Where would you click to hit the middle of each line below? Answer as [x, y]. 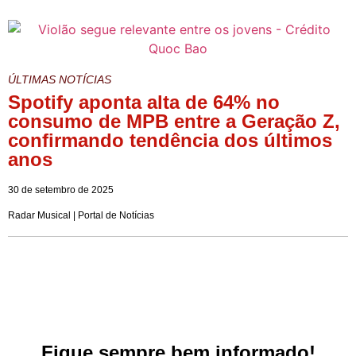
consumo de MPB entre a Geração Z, [174, 121]
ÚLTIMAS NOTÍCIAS [60, 79]
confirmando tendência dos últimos [170, 140]
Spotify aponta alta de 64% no [144, 102]
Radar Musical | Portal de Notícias [81, 215]
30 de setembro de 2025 [61, 190]
